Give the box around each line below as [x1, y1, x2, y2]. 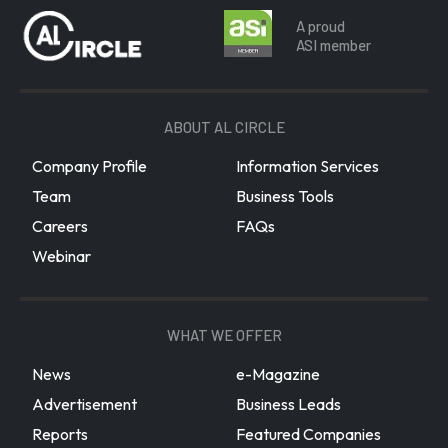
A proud [296, 17, 345, 36]
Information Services [236, 156, 379, 177]
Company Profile [32, 156, 147, 177]
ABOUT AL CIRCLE [163, 118, 285, 137]
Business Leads [236, 394, 341, 415]
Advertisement [32, 394, 137, 415]
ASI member [296, 36, 371, 55]
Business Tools [236, 186, 334, 207]
